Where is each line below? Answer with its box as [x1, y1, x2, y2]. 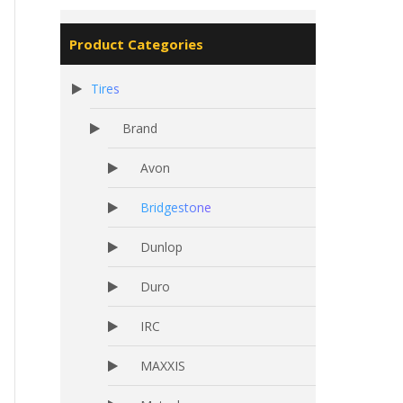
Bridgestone [140, 199, 211, 216]
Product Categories [69, 35, 203, 53]
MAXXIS [140, 357, 185, 374]
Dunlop [140, 238, 183, 255]
